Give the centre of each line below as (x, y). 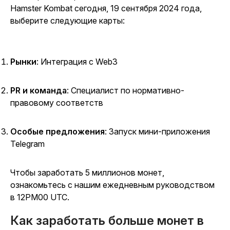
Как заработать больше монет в (107, 221)
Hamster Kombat (41, 8)
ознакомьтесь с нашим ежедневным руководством (112, 185)
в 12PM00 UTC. (40, 197)
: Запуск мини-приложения (157, 132)
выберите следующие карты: (68, 21)
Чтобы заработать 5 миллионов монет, (87, 173)
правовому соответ (50, 103)
